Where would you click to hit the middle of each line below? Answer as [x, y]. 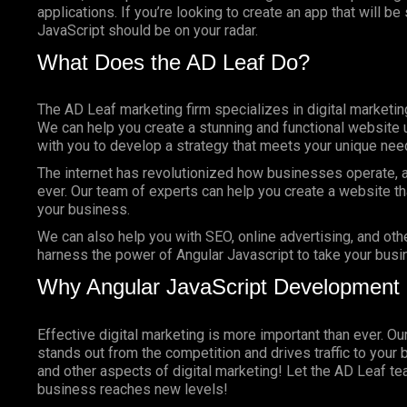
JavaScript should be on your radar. [147, 31]
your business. [85, 210]
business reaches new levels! [132, 389]
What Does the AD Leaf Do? [173, 63]
